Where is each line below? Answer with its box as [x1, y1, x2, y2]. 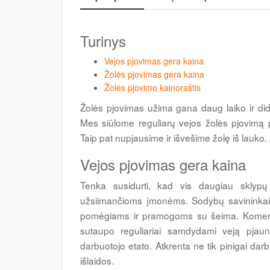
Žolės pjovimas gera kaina [104, 68, 204, 81]
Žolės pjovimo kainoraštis [104, 81, 201, 94]
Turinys [80, 30, 126, 52]
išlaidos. [80, 254, 114, 268]
